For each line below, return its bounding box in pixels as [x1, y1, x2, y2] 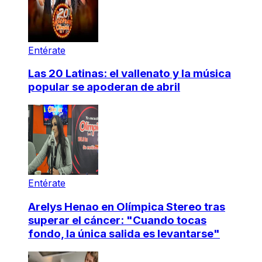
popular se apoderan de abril [28, 80, 180, 94]
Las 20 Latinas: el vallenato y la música [28, 67, 231, 81]
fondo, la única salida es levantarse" [28, 226, 220, 240]
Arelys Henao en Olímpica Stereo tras [28, 199, 225, 213]
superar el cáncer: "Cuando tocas [28, 213, 206, 227]
